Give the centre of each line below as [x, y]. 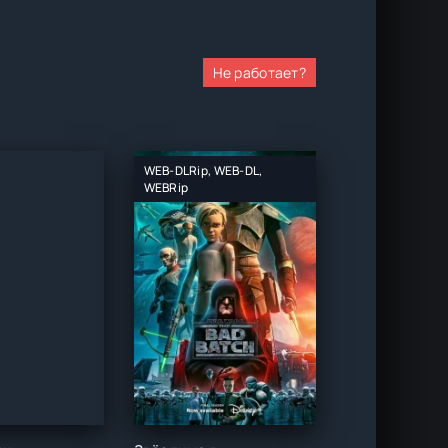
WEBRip [166, 187]
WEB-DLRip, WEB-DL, [203, 170]
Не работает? [259, 72]
